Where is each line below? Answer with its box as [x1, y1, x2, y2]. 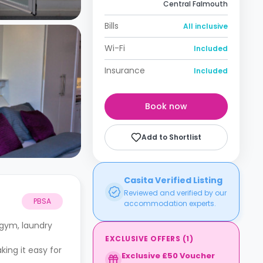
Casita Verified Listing [124, 174, 222, 186]
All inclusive [183, 21, 228, 31]
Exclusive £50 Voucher [122, 250, 215, 261]
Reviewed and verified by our [124, 188, 227, 198]
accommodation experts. [124, 198, 216, 208]
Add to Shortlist [141, 132, 201, 142]
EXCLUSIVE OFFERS [105, 234, 180, 244]
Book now [145, 100, 187, 112]
